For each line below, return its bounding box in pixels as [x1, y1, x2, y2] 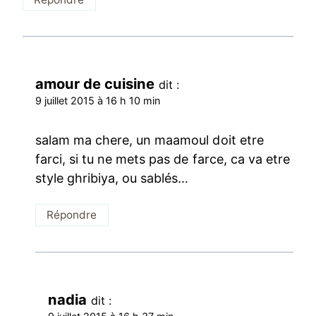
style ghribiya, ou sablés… [35, 170, 189, 186]
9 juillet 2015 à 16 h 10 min [35, 95, 161, 107]
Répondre [47, 208, 97, 222]
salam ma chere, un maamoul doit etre [35, 132, 264, 147]
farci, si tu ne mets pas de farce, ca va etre [35, 151, 290, 166]
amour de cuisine [35, 75, 155, 93]
